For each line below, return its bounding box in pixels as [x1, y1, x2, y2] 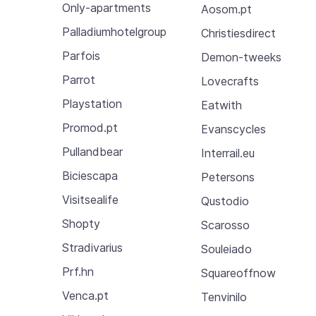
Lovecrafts [201, 73, 260, 88]
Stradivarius [62, 241, 123, 255]
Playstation [62, 97, 122, 111]
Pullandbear [62, 145, 123, 159]
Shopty [62, 217, 100, 231]
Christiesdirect [201, 25, 276, 40]
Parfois [62, 49, 100, 63]
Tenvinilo [201, 289, 248, 304]
